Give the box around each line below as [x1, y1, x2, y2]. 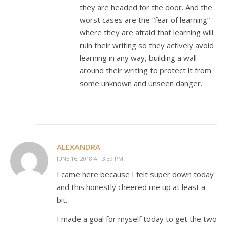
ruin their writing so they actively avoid [80, 40, 214, 50]
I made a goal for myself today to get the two [57, 214, 217, 224]
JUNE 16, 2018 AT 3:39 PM [57, 155, 123, 162]
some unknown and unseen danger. [80, 78, 202, 88]
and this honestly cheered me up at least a [57, 182, 205, 192]
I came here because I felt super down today [57, 169, 214, 179]
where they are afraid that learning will [80, 27, 213, 37]
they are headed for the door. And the [80, 2, 212, 12]
